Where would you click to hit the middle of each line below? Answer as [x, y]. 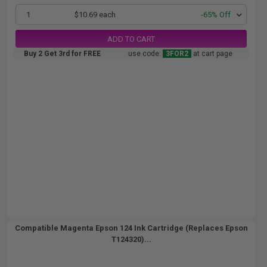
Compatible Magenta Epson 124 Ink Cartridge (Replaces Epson [131, 228]
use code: [145, 54]
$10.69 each [95, 15]
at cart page [212, 54]
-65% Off [216, 15]
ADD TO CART [131, 39]
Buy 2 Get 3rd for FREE [62, 54]
